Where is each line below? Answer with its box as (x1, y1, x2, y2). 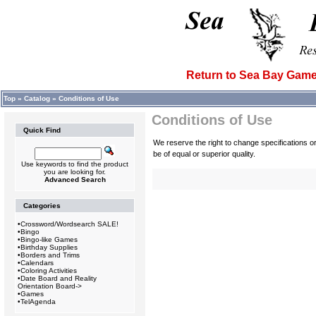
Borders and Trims (20, 251, 80, 259)
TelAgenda (20, 298, 56, 305)
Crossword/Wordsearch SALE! (20, 220, 119, 228)
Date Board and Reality (20, 274, 97, 282)
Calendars (20, 259, 54, 267)
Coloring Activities (20, 267, 77, 274)
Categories (23, 202, 61, 209)
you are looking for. (44, 168, 106, 176)
